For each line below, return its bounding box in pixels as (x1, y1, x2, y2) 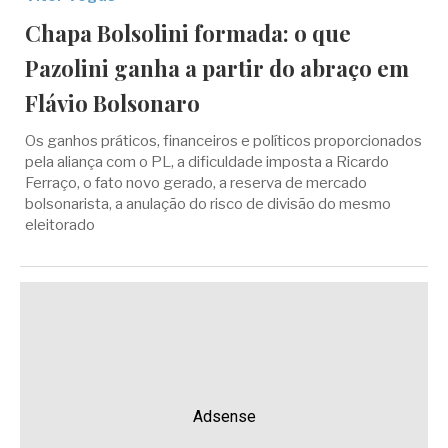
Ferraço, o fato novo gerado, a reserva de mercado (25, 174, 367, 192)
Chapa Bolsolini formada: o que (25, 18, 351, 48)
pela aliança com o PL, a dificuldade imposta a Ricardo (25, 153, 389, 171)
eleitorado (25, 216, 95, 234)
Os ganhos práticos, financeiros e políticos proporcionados (25, 132, 422, 150)
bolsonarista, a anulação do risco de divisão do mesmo (25, 195, 391, 213)
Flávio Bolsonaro (25, 88, 200, 118)
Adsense (192, 407, 256, 426)
